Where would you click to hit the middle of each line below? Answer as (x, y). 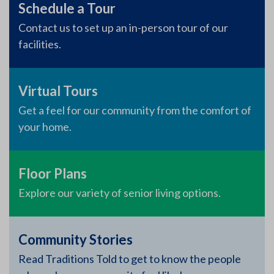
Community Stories (76, 239)
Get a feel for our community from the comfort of (135, 110)
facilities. (40, 44)
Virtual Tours (58, 91)
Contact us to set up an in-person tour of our (123, 27)
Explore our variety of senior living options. (120, 192)
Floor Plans (53, 173)
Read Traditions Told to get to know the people (130, 258)
